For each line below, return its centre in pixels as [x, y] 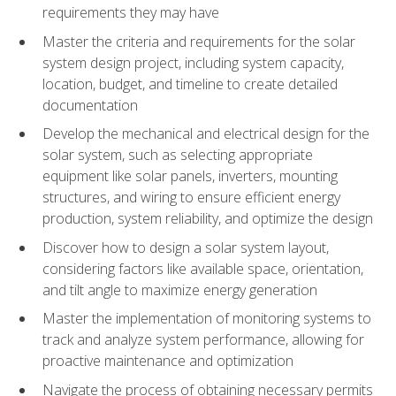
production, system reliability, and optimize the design [208, 219]
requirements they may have [131, 12]
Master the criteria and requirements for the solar [199, 41]
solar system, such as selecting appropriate [178, 155]
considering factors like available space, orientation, [203, 268]
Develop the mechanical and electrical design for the [206, 134]
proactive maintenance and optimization [168, 361]
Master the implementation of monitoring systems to [207, 319]
